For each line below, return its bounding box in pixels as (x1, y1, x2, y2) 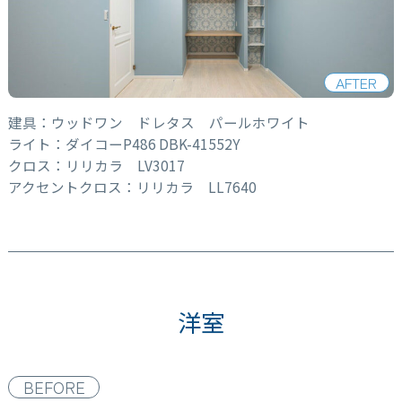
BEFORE (22, 374, 85, 398)
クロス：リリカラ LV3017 (7, 155, 185, 176)
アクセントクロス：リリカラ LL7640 (7, 177, 257, 197)
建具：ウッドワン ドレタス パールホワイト (7, 112, 310, 133)
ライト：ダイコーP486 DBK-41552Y (7, 134, 240, 154)
